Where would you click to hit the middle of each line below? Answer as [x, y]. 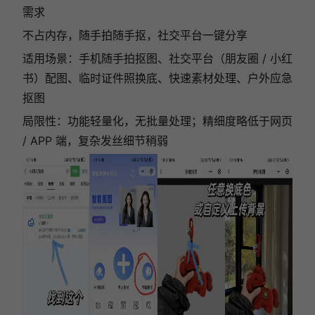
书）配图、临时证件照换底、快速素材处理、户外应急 [157, 78]
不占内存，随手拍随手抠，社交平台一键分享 [135, 35]
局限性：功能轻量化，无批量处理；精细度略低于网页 [157, 121]
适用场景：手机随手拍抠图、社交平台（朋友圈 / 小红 [157, 58]
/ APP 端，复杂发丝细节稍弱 [95, 140]
